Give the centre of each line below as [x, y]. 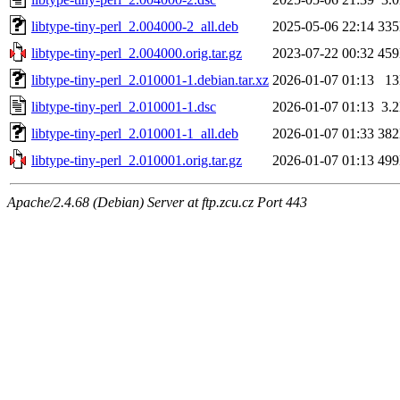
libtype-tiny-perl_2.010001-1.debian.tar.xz [150, 79]
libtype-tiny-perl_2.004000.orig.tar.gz [137, 53]
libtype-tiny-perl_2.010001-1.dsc [124, 106]
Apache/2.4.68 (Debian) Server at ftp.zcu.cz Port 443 [157, 202]
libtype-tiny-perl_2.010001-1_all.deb [135, 133]
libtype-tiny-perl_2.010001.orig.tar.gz [137, 160]
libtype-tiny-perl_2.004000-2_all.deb [135, 26]
